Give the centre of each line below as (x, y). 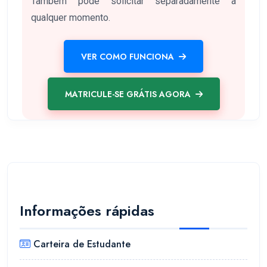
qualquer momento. (71, 18)
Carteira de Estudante (82, 244)
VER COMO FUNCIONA (128, 56)
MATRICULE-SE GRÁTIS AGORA (128, 94)
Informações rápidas (87, 211)
